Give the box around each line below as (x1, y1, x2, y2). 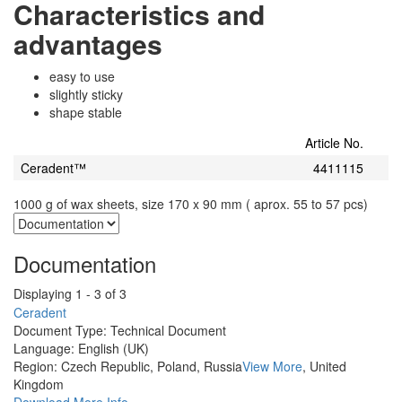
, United (302, 357, 346, 376)
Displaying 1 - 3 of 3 (13, 284, 127, 303)
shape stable (49, 103, 122, 122)
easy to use (49, 67, 115, 86)
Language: (13, 339, 74, 358)
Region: (13, 357, 57, 376)
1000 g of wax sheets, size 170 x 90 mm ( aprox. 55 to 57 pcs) (13, 195, 368, 214)
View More (242, 357, 302, 376)
